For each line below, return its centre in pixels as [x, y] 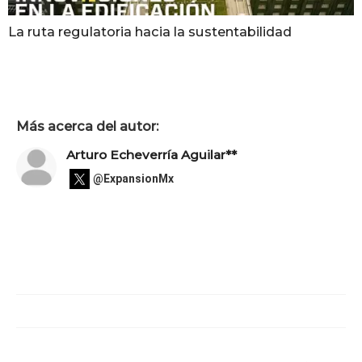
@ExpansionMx [133, 179]
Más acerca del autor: [87, 126]
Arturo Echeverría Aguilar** [152, 154]
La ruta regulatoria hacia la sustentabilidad [150, 32]
